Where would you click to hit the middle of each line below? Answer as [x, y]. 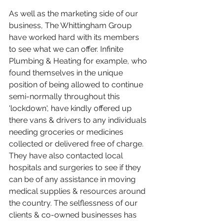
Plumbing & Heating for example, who [79, 61]
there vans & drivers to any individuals [79, 120]
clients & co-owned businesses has [74, 215]
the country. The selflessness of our [74, 203]
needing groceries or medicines [67, 132]
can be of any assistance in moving [73, 179]
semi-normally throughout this [65, 96]
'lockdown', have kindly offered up [71, 108]
